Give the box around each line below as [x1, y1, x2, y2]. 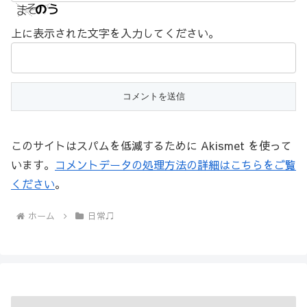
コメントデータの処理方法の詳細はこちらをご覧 [55, 157, 296, 173]
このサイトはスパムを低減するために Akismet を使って [11, 138, 292, 153]
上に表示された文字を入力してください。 [11, 25, 219, 40]
